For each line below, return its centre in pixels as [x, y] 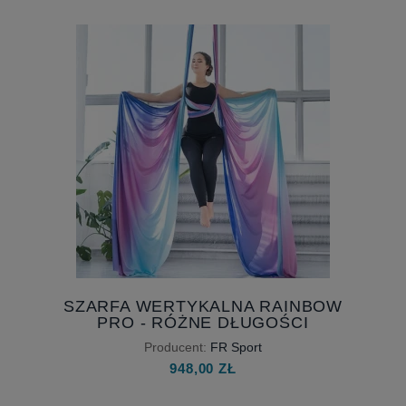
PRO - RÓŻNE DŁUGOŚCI [203, 322]
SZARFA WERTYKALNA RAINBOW [203, 306]
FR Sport [236, 347]
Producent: [175, 347]
